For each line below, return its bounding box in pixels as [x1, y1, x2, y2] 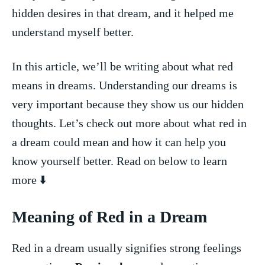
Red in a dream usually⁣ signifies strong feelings [12, 241, 241, 254]
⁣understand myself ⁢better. [12, 25, 134, 38]
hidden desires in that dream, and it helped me [12, 6, 234, 20]
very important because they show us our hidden [12, 97, 244, 111]
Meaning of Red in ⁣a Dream [12, 207, 207, 226]
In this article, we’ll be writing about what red [12, 59, 233, 73]
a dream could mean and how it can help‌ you [12, 135, 226, 148]
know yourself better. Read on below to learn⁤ [12, 154, 227, 167]
